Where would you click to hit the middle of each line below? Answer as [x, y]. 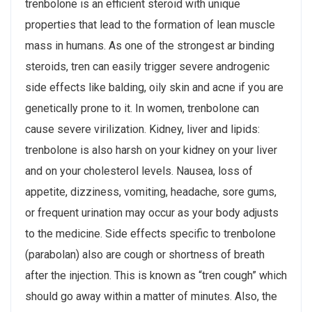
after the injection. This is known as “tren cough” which [156, 275]
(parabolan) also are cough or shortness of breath [145, 254]
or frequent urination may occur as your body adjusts [152, 212]
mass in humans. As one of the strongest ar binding [150, 45]
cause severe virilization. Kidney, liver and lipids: [142, 129]
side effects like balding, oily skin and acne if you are [154, 87]
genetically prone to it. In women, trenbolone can [142, 108]
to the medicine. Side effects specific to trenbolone [150, 233]
